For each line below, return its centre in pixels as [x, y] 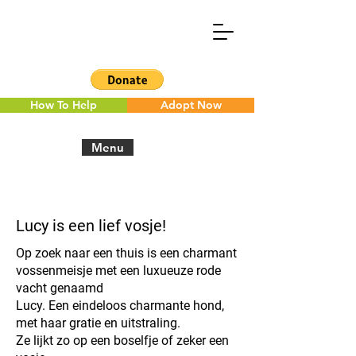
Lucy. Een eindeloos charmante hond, [120, 306]
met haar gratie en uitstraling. [98, 323]
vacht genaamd [60, 288]
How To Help [64, 105]
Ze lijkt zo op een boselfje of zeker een [122, 341]
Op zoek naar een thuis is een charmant [126, 253]
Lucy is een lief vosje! [91, 226]
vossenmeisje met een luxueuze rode [118, 271]
